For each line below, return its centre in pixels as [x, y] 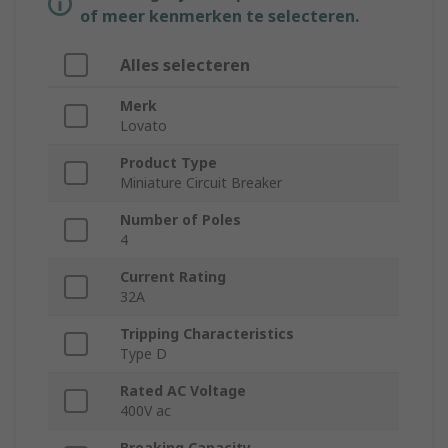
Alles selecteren [185, 65]
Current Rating [173, 277]
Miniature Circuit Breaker [201, 183]
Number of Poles [180, 220]
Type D [143, 354]
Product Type [168, 163]
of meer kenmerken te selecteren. [219, 16]
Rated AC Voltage [183, 391]
